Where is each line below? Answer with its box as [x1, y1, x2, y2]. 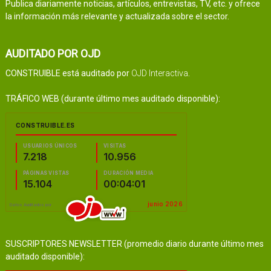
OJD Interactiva [131, 68, 188, 78]
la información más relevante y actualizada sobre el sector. [5, 11, 229, 21]
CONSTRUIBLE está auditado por [5, 68, 131, 78]
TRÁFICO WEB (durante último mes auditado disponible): [5, 93, 220, 103]
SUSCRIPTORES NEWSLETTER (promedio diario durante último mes [5, 238, 264, 249]
